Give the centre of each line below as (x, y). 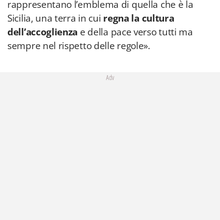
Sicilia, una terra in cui (55, 18)
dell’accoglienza (43, 32)
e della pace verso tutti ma (135, 32)
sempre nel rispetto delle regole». (79, 46)
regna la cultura (139, 18)
